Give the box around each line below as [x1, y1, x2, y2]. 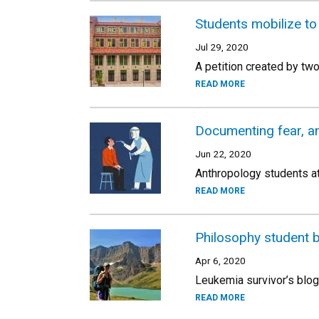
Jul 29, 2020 [195, 41, 249, 53]
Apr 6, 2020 [195, 255, 246, 266]
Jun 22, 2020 [195, 148, 251, 159]
